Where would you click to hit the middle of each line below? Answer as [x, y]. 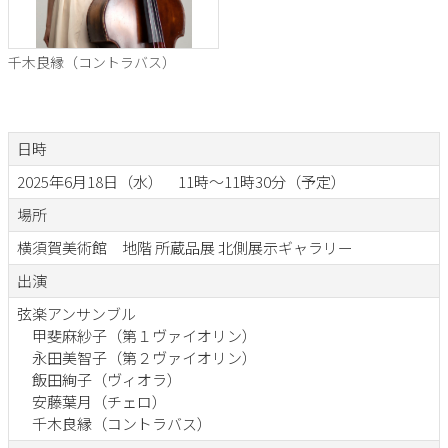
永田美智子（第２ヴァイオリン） [137, 357]
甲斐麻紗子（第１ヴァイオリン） [137, 335]
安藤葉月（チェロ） [92, 401]
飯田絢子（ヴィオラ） [99, 379]
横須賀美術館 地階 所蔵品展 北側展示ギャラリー [185, 247]
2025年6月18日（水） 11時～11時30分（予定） [181, 181]
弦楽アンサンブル [76, 313]
